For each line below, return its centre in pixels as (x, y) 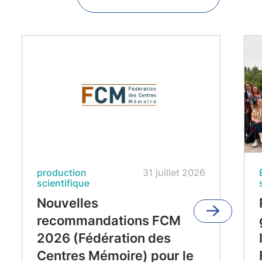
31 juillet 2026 (174, 173)
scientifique (63, 183)
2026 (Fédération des (104, 238)
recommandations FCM (108, 220)
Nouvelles (67, 203)
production (61, 173)
